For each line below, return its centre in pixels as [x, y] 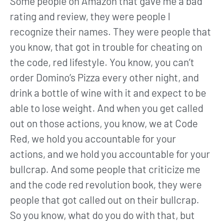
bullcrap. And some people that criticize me [105, 169]
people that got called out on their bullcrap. [105, 200]
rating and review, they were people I [90, 16]
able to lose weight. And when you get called [107, 108]
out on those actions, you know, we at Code [104, 123]
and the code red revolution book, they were [106, 184]
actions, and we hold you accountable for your [110, 154]
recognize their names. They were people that [110, 32]
